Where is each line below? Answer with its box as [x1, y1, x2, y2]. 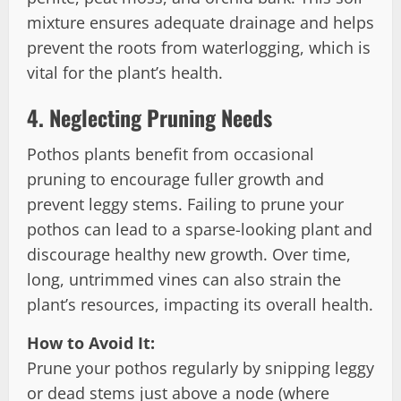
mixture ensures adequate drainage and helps [27, 11, 374, 33]
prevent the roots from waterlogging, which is [27, 36, 371, 58]
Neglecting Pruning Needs [49, 100, 272, 133]
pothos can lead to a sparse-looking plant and [27, 218, 372, 240]
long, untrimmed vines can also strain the [27, 268, 341, 290]
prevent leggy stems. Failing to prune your [27, 192, 344, 215]
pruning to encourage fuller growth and [27, 167, 324, 190]
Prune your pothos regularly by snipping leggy [27, 356, 374, 379]
